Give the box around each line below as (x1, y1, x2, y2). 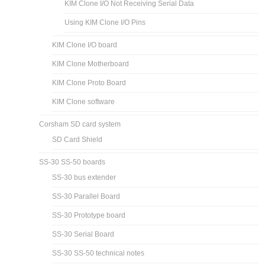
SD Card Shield (52, 135, 103, 144)
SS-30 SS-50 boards (39, 157, 106, 166)
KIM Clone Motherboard (52, 59, 130, 68)
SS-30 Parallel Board (52, 192, 121, 201)
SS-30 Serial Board (52, 230, 115, 238)
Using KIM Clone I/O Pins (64, 18, 146, 27)
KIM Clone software (52, 97, 115, 106)
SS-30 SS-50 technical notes (52, 248, 145, 257)
